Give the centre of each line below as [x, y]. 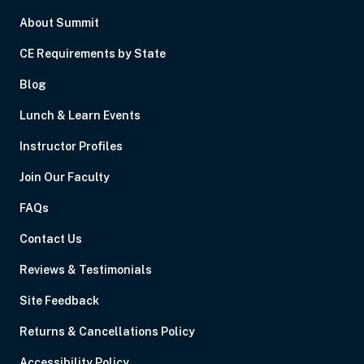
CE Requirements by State [93, 54]
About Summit [59, 23]
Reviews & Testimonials [86, 270]
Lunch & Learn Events [80, 115]
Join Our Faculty [65, 177]
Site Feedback [59, 301]
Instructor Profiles [71, 146]
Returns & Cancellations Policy [107, 331]
